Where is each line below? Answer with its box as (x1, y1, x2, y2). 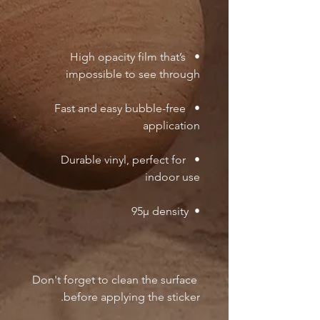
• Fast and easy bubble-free (54, 101, 186, 115)
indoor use (145, 169, 200, 184)
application (143, 118, 200, 132)
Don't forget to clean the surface (32, 272, 197, 286)
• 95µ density (189, 204, 200, 218)
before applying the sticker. (64, 289, 200, 304)
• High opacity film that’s (70, 49, 186, 64)
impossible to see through (66, 66, 200, 81)
